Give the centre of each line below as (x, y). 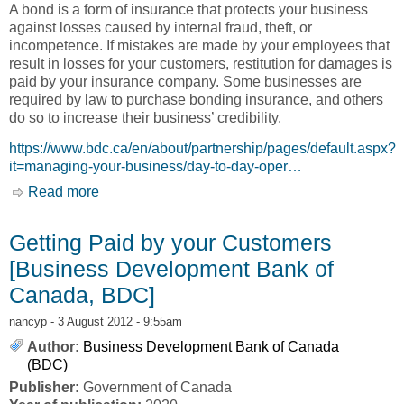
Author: (53, 347)
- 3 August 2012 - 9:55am (115, 322)
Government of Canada (157, 388)
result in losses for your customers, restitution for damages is (201, 63)
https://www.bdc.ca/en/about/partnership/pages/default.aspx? (202, 149)
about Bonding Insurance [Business (213, 192)
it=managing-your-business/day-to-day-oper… (156, 167)
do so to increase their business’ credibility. (145, 117)
